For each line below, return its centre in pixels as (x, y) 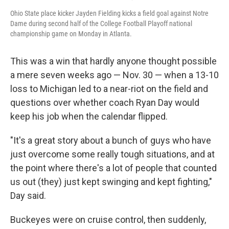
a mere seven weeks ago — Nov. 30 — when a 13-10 (114, 75)
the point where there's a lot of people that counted (113, 168)
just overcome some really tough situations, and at (112, 154)
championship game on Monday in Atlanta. (71, 34)
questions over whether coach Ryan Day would (105, 102)
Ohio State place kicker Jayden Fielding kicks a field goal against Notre (109, 13)
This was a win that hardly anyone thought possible (113, 61)
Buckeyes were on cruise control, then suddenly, (108, 220)
